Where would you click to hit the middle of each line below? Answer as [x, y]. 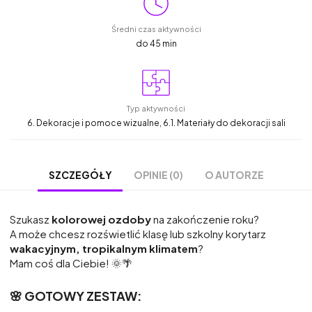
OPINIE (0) [158, 174]
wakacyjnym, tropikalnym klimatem [104, 248]
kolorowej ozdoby [101, 219]
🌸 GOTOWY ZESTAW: [76, 296]
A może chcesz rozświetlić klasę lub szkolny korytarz [138, 233]
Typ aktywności [156, 108]
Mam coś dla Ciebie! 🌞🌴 [71, 263]
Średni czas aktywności [156, 29]
